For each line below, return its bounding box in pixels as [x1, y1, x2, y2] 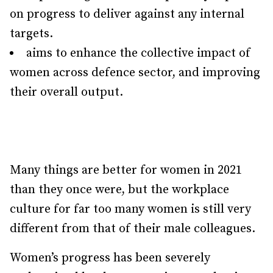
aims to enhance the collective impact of [26, 46, 250, 61]
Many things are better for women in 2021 [10, 163, 242, 178]
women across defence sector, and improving [10, 65, 260, 80]
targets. [10, 26, 53, 41]
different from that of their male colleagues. [10, 221, 255, 236]
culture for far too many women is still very [10, 202, 251, 217]
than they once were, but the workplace [10, 182, 229, 197]
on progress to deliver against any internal [10, 7, 244, 22]
